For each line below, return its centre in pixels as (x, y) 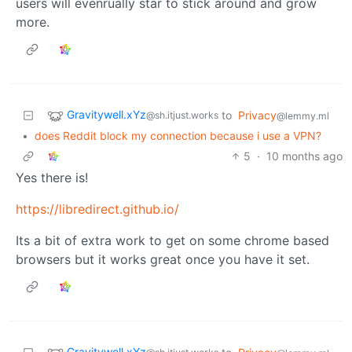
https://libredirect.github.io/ (97, 209)
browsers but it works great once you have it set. (163, 259)
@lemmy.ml (303, 115)
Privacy (257, 115)
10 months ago (304, 156)
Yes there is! (52, 177)
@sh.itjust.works (182, 115)
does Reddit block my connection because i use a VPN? (178, 135)
